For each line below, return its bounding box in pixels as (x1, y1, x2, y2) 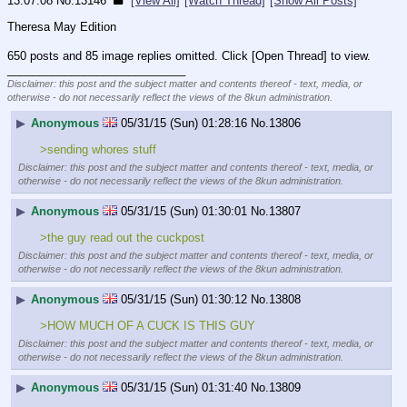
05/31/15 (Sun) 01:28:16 (121, 116, 247, 131)
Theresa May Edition (7, 19, 116, 34)
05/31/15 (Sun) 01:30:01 (121, 204, 247, 219)
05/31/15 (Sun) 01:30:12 (121, 293, 247, 307)
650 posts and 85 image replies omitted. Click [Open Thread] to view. (7, 48, 371, 63)
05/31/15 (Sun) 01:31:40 (121, 381, 247, 395)
